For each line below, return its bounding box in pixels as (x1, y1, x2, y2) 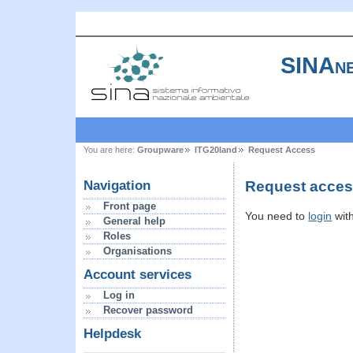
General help (103, 215, 165, 228)
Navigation (84, 178, 150, 194)
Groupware (137, 145, 184, 155)
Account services (84, 267, 191, 283)
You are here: (84, 145, 135, 155)
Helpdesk (84, 326, 141, 342)
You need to (245, 209, 309, 222)
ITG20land (195, 145, 237, 155)
